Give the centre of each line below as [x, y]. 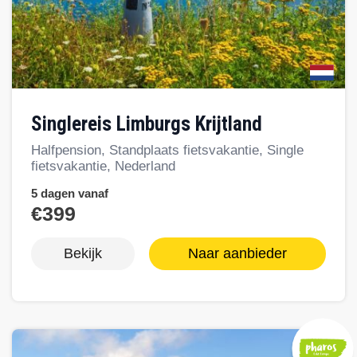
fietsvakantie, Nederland [103, 167]
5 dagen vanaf [70, 194]
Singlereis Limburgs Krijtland [152, 124]
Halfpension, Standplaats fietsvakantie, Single [167, 151]
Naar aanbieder [237, 254]
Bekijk [82, 254]
